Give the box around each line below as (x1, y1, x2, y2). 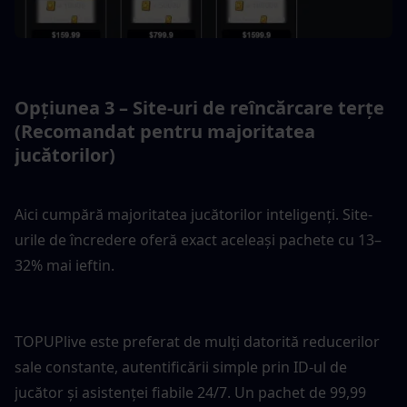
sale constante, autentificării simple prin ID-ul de (15, 356, 347, 377)
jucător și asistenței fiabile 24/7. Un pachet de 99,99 (15, 382, 366, 402)
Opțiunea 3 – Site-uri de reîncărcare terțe (15, 94, 384, 120)
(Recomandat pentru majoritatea (15, 118, 315, 144)
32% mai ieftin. (15, 254, 114, 275)
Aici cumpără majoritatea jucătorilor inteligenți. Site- (15, 203, 372, 224)
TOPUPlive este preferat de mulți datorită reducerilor (15, 331, 380, 352)
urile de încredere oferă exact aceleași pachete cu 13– (15, 229, 382, 250)
